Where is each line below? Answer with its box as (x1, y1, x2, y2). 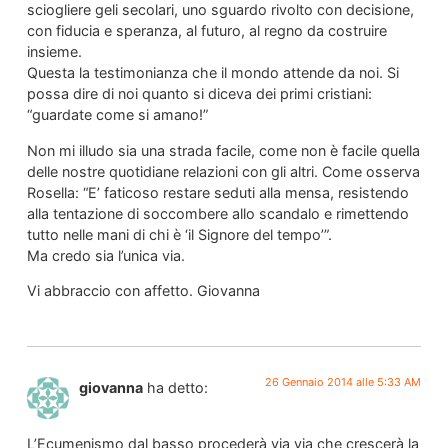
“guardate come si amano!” (26, 106, 208, 124)
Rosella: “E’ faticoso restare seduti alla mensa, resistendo (26, 183, 409, 201)
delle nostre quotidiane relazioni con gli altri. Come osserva (26, 162, 420, 180)
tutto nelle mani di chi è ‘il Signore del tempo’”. (26, 225, 332, 243)
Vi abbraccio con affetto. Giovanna (26, 282, 260, 300)
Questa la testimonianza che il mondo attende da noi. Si (26, 64, 399, 82)
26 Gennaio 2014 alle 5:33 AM (265, 374, 422, 389)
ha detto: (146, 378, 208, 396)
